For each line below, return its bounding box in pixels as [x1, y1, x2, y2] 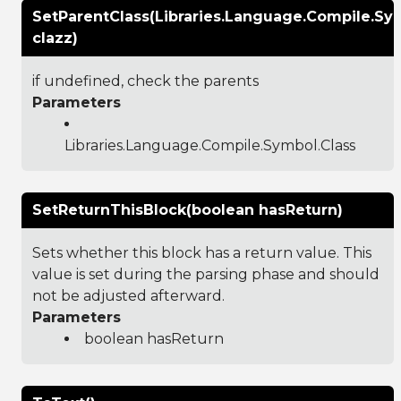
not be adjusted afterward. [32, 286, 225, 304]
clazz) [32, 29, 78, 47]
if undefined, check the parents [32, 72, 259, 90]
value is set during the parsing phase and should [32, 265, 380, 283]
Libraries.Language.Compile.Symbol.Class [64, 136, 355, 154]
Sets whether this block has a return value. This [32, 243, 371, 261]
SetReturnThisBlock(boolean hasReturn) [32, 200, 343, 218]
